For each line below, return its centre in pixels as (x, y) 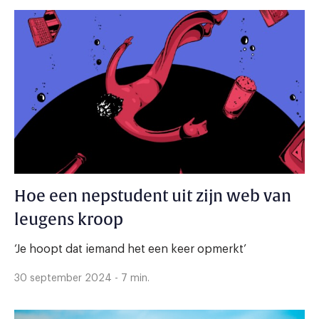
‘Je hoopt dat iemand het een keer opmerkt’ (130, 249)
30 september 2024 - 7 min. (82, 278)
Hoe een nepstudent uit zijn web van (153, 196)
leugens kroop (69, 220)
